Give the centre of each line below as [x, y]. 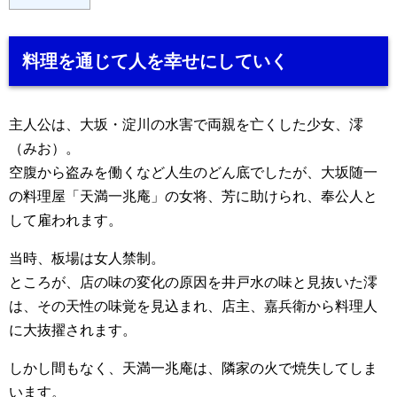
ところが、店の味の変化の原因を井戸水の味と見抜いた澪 [193, 282]
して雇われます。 [66, 220]
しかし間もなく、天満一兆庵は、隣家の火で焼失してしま [193, 368]
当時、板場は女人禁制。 [87, 258]
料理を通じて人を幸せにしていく [155, 61]
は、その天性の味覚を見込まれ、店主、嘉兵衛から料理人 [193, 306]
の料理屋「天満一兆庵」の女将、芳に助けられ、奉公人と [193, 196]
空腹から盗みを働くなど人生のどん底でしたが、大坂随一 [193, 172]
